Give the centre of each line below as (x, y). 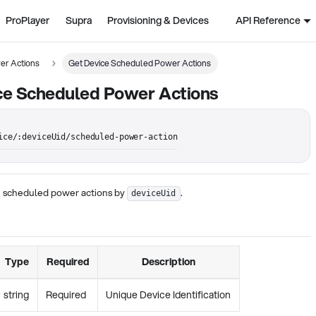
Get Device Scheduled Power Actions (140, 63)
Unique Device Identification (169, 294)
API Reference (268, 20)
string (17, 294)
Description (169, 261)
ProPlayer (28, 20)
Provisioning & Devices (158, 20)
